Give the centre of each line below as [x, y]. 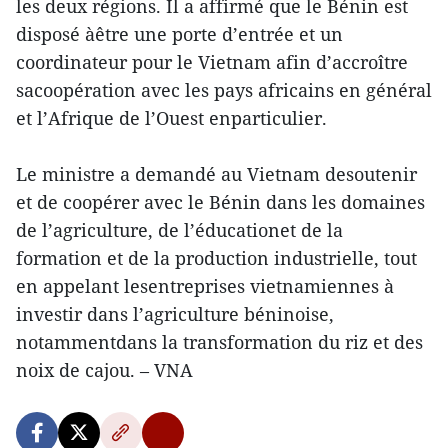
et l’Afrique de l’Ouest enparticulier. [171, 118]
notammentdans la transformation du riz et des [219, 342]
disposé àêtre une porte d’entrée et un [179, 34]
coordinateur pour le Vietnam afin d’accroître [212, 62]
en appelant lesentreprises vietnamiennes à [205, 286]
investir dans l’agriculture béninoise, [175, 314]
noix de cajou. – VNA [104, 370]
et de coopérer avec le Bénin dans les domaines [220, 202]
